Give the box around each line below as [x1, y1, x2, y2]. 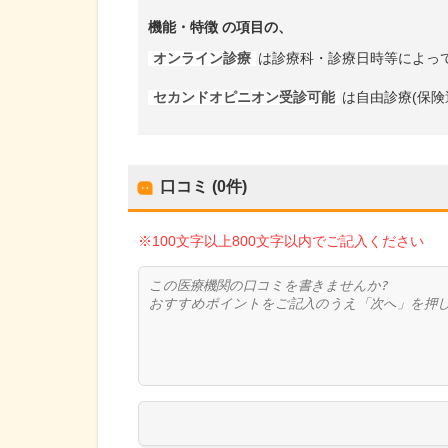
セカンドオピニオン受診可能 [153, 90, 335, 106]
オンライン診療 [153, 51, 251, 67]
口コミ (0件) [160, 178, 247, 196]
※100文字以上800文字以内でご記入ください [138, 233, 424, 250]
